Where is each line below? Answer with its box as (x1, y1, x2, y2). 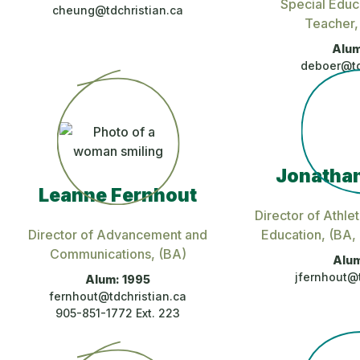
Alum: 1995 (85, 272, 151, 286)
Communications (49, 245, 151, 262)
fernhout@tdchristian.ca (49, 288, 187, 303)
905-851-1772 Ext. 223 (55, 305, 181, 320)
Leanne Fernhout (39, 183, 198, 207)
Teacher (304, 14, 354, 31)
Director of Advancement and (28, 226, 208, 243)
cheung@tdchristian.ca (52, 2, 184, 17)
